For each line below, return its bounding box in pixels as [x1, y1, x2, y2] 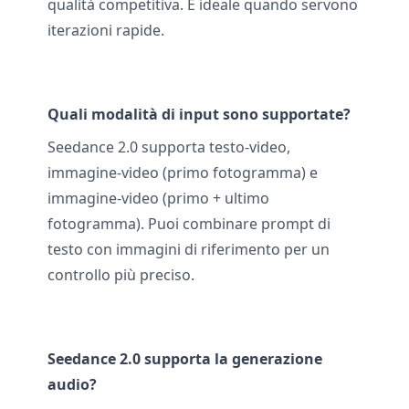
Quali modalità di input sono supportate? [47, 104, 351, 125]
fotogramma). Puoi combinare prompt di [47, 214, 330, 235]
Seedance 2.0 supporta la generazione [47, 349, 322, 370]
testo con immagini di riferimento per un [47, 239, 330, 260]
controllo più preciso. [47, 265, 194, 286]
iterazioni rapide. [47, 20, 164, 41]
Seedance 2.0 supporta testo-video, [47, 137, 290, 158]
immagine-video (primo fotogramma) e [47, 163, 318, 184]
